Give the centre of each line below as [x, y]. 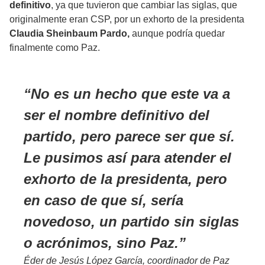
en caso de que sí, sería [104, 201]
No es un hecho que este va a [130, 94]
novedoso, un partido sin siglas [131, 222]
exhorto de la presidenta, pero [125, 179]
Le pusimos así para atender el [127, 158]
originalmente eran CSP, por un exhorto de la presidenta [127, 20]
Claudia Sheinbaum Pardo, [70, 34]
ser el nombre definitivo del [117, 115]
